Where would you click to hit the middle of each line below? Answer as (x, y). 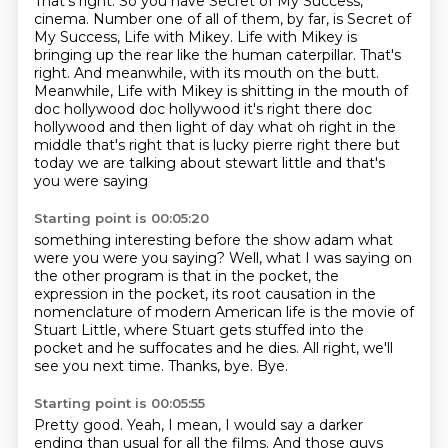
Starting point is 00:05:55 (119, 403)
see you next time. (100, 366)
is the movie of (361, 312)
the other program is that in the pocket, (174, 276)
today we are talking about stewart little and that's (209, 163)
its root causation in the (293, 294)
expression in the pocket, (122, 294)
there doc (337, 109)
